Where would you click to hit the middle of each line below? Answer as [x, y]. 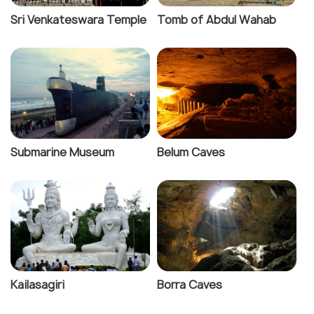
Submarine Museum [62, 152]
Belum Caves [191, 152]
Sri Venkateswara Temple [78, 20]
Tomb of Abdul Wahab [217, 20]
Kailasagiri [37, 285]
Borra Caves [190, 285]
